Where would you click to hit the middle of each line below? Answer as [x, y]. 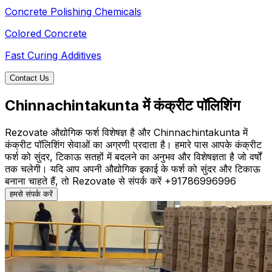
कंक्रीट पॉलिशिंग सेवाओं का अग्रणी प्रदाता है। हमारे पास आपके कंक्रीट [133, 144]
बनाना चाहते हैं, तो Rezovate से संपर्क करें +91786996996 [121, 181]
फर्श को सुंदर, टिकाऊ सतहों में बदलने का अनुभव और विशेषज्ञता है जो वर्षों [133, 156]
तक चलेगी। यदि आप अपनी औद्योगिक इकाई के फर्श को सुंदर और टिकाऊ [133, 168]
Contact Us [29, 78]
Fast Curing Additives [53, 56]
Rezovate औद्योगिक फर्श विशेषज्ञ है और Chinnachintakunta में [126, 132]
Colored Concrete [46, 34]
